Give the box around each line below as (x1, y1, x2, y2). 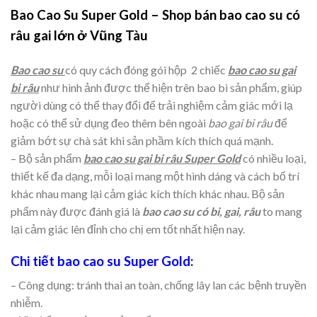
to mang (260, 204, 302, 218)
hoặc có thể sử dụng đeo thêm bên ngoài (11, 115, 208, 129)
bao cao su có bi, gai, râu (142, 204, 260, 218)
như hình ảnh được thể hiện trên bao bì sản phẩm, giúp (39, 80, 302, 94)
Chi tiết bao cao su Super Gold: (11, 253, 193, 269)
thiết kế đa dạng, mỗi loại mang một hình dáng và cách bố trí (11, 168, 299, 183)
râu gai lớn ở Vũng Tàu (11, 27, 148, 43)
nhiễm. (11, 296, 42, 310)
